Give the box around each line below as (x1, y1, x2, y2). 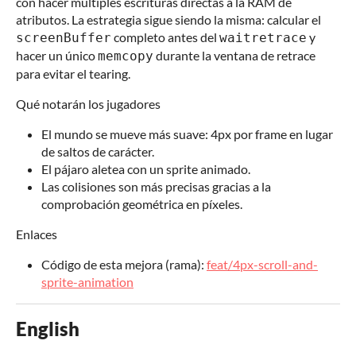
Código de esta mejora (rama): (41, 257, 207, 273)
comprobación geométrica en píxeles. (41, 196, 242, 212)
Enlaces (16, 226, 57, 242)
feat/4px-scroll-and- (207, 257, 318, 273)
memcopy (98, 48, 153, 64)
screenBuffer (16, 30, 111, 46)
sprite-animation (41, 274, 133, 290)
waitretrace (219, 30, 307, 46)
